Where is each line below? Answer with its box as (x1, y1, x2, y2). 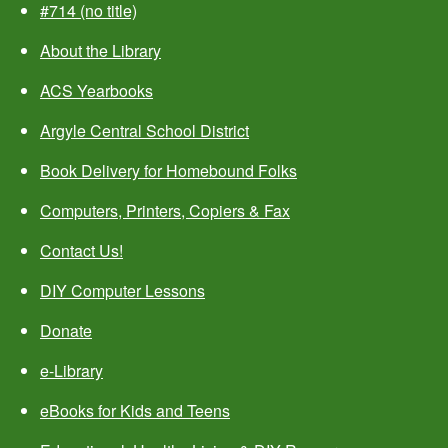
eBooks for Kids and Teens (40, 399, 230, 423)
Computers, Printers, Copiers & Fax (40, 199, 290, 223)
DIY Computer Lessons (40, 279, 205, 303)
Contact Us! (40, 239, 123, 263)
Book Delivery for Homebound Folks (40, 159, 297, 183)
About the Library (40, 39, 161, 63)
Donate (40, 319, 92, 343)
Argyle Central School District (40, 119, 249, 143)
